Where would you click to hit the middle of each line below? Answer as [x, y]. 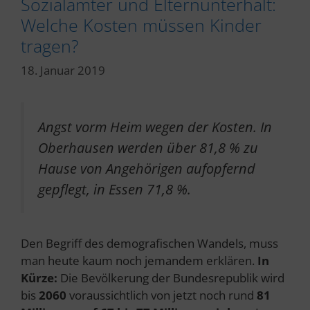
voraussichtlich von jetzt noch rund [162, 295]
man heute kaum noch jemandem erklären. [139, 260]
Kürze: [39, 277]
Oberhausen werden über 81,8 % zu [148, 147]
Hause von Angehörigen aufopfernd [147, 168]
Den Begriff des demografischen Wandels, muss [149, 243]
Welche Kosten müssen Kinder [141, 25]
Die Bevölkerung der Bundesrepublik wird [171, 277]
